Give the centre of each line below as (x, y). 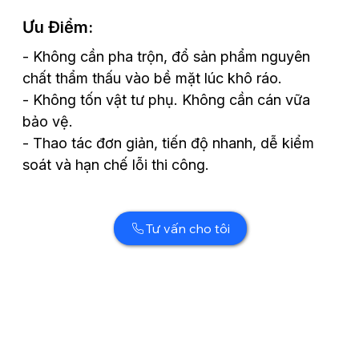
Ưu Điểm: (58, 28)
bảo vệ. (48, 121)
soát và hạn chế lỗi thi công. (116, 164)
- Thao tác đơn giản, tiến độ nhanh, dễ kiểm (169, 143)
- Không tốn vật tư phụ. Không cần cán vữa (167, 99)
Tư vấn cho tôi (188, 228)
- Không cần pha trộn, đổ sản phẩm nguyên (167, 56)
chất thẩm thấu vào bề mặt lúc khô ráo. (153, 78)
